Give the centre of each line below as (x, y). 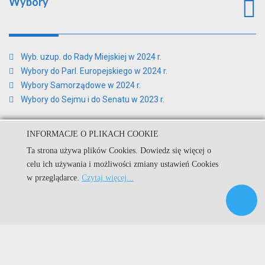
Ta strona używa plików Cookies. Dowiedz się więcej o (119, 151)
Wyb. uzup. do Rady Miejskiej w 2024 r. (91, 56)
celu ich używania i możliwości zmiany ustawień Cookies (122, 164)
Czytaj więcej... (108, 178)
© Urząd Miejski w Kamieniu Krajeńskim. (132, 160)
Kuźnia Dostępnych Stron (173, 187)
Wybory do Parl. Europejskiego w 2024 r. (94, 71)
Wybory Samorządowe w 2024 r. (81, 85)
